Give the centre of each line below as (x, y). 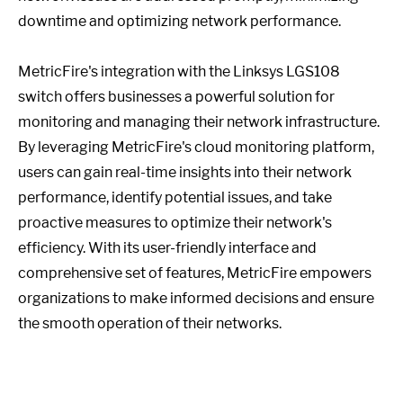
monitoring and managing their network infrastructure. (199, 122)
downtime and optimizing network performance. (179, 21)
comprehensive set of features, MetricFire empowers (195, 273)
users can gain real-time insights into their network (185, 172)
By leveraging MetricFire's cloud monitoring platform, (196, 147)
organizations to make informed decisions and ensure (196, 298)
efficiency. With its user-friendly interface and (167, 248)
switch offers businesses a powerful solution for (176, 97)
